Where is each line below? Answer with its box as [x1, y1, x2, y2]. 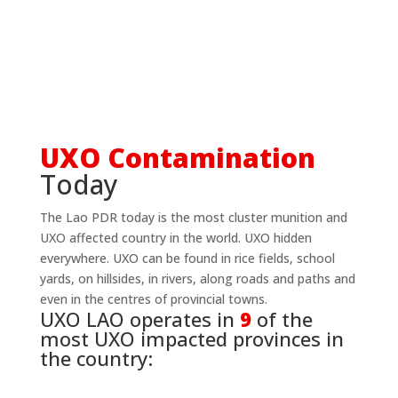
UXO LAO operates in [39, 305, 240, 332]
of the [256, 305, 313, 332]
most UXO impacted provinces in [39, 324, 344, 352]
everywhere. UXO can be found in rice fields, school [39, 249, 335, 267]
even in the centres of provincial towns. [39, 290, 267, 307]
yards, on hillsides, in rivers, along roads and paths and [39, 269, 355, 287]
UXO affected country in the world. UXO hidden [39, 228, 312, 246]
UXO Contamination [39, 139, 315, 176]
